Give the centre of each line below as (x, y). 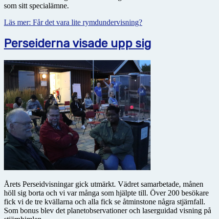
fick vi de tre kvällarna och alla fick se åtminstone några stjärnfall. (105, 201)
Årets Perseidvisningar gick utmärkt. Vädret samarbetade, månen (104, 184)
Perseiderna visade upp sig (77, 44)
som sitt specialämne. (37, 6)
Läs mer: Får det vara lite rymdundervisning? (73, 22)
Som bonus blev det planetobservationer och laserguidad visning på (108, 210)
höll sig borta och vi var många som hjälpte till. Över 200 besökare (106, 193)
